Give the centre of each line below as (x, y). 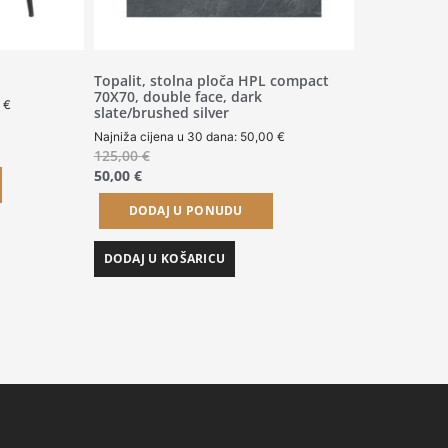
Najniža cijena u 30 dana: (166, 137)
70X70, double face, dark (177, 97)
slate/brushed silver (161, 113)
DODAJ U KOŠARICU (164, 258)
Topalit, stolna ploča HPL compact (211, 81)
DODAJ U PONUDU (185, 210)
